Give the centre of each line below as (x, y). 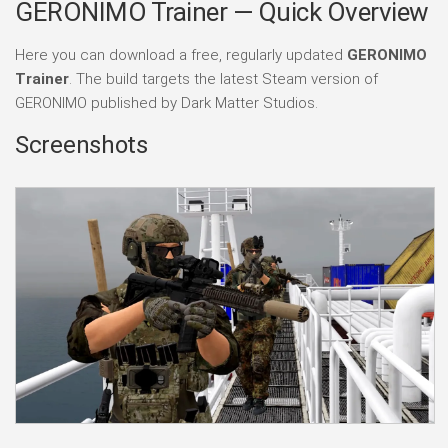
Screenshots (81, 144)
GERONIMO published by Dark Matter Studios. (166, 102)
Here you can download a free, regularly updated (181, 54)
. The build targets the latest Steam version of (223, 78)
